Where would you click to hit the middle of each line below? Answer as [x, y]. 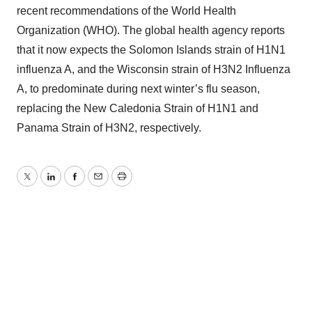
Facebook [98, 185]
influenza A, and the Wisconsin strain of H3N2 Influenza [154, 69]
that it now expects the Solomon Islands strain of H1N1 [151, 50]
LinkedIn [71, 185]
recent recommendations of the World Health [126, 11]
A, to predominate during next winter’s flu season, [138, 89]
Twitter [42, 185]
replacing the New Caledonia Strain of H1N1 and [138, 108]
